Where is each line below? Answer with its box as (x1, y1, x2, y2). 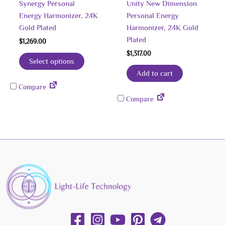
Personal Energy (126, 11, 179, 20)
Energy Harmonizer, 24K (19, 11, 98, 20)
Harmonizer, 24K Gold (126, 23, 198, 32)
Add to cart (136, 69, 173, 77)
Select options (29, 57, 74, 65)
